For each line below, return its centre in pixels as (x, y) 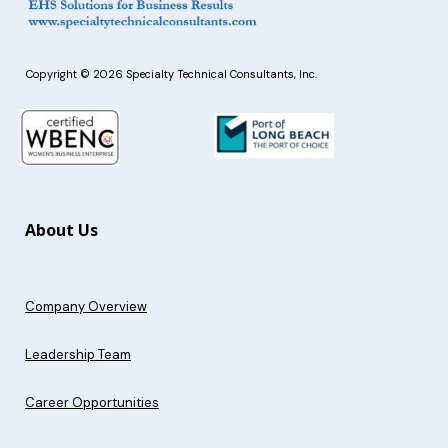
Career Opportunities (92, 402)
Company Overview (86, 306)
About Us (61, 229)
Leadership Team (78, 354)
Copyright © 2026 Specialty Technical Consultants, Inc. (171, 73)
